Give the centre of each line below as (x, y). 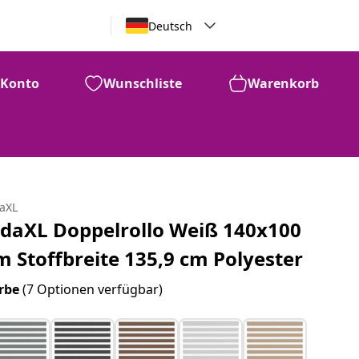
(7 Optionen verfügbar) (93, 289)
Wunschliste (143, 83)
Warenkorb (283, 83)
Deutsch (170, 26)
